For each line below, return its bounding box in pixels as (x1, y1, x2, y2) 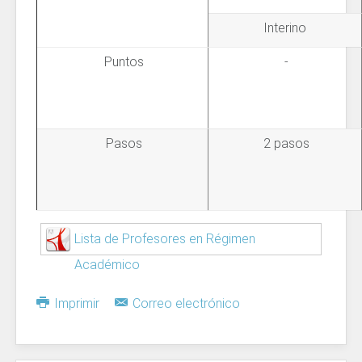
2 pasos (260, 135, 309, 151)
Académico (74, 256, 140, 272)
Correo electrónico (129, 295, 240, 311)
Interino (263, 19, 306, 36)
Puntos (101, 53, 144, 69)
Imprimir (51, 295, 103, 311)
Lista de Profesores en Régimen (74, 230, 255, 246)
